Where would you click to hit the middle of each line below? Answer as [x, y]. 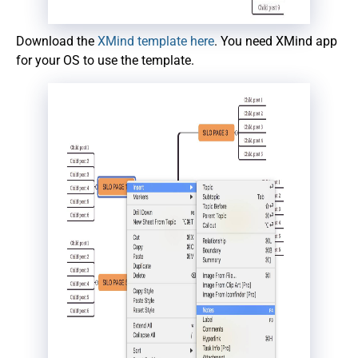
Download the [57, 41]
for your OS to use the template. [105, 60]
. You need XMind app [276, 41]
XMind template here [156, 41]
